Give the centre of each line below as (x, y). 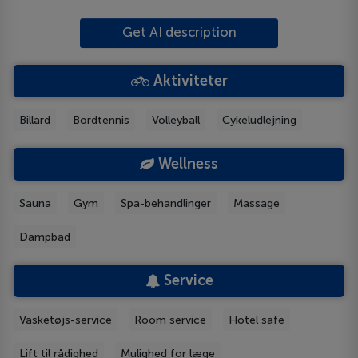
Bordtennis (101, 120)
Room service (171, 320)
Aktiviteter (188, 81)
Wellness (186, 164)
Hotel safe (257, 320)
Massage (257, 203)
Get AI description (179, 32)
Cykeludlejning (260, 120)
